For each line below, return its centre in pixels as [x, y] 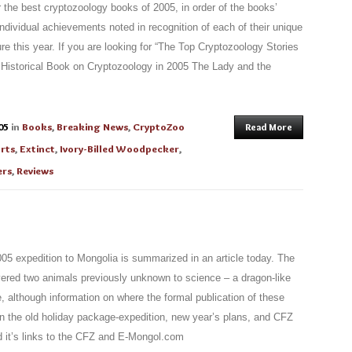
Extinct [37, 148]
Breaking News [92, 126]
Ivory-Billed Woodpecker [119, 148]
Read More [269, 127]
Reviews [35, 170]
